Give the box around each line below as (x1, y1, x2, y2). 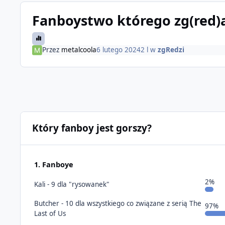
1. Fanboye (34, 159, 73, 170)
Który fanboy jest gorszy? (32, 122, 152, 135)
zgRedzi (158, 45, 185, 55)
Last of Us (34, 209, 66, 218)
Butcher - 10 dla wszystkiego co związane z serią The (34, 199, 201, 208)
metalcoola (61, 45, 97, 55)
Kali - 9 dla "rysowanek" (34, 179, 109, 189)
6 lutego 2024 (96, 45, 141, 55)
